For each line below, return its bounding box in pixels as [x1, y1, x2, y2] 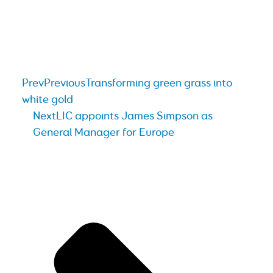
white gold [22, 93, 73, 107]
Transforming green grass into [85, 76, 232, 90]
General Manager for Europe [33, 126, 174, 140]
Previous [44, 76, 85, 90]
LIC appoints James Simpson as [56, 109, 213, 123]
